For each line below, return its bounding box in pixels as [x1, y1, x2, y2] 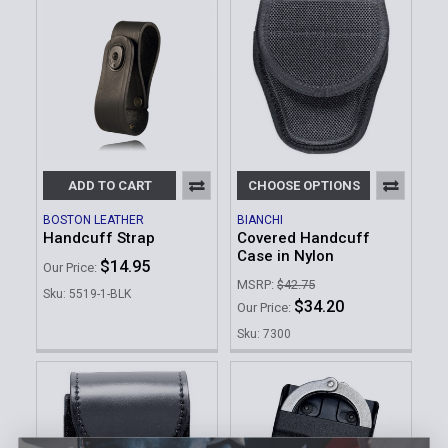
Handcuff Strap [43, 229, 155, 248]
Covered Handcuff [237, 229, 370, 248]
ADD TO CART [67, 178, 152, 194]
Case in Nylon [237, 247, 334, 266]
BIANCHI [237, 213, 283, 228]
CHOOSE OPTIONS [247, 178, 360, 194]
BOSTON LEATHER [43, 213, 144, 228]
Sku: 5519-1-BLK [43, 286, 131, 301]
